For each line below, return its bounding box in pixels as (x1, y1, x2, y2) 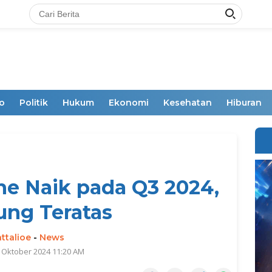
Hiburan (226, 97, 262, 108)
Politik (19, 97, 48, 108)
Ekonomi (109, 97, 149, 108)
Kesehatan (163, 97, 212, 108)
